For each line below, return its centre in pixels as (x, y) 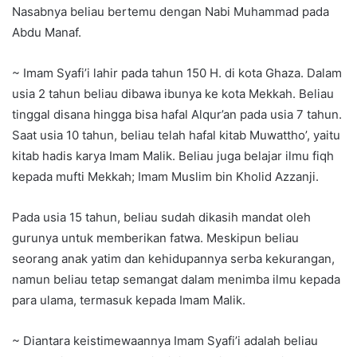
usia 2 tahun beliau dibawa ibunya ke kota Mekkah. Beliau (173, 94)
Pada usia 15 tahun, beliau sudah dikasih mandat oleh (161, 218)
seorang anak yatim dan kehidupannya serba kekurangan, (173, 259)
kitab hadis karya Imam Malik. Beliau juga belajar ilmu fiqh (173, 156)
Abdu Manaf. (47, 33)
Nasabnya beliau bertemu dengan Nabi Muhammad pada (171, 12)
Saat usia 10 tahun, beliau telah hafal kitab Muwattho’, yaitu (176, 135)
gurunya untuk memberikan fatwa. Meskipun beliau (155, 238)
